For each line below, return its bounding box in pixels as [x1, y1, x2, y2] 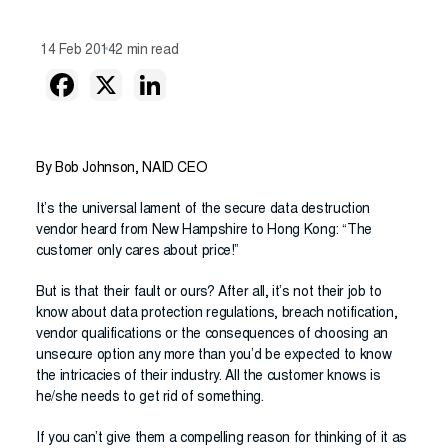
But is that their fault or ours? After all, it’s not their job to [36, 286, 382, 300]
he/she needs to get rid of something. [36, 391, 264, 405]
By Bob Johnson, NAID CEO [36, 162, 208, 176]
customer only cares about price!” [36, 245, 240, 259]
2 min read [115, 44, 179, 58]
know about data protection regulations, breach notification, [36, 307, 398, 321]
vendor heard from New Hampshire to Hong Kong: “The [36, 224, 373, 238]
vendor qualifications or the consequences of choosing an [36, 328, 388, 342]
